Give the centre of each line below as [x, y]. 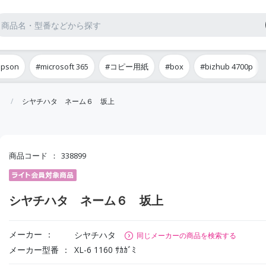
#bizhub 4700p [227, 66]
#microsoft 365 [62, 66]
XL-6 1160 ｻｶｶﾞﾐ [105, 250]
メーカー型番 [34, 250]
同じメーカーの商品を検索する [186, 235]
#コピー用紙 [127, 66]
